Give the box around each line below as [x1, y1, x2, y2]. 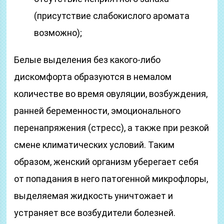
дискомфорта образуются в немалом [14, 71, 172, 82]
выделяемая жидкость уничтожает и [14, 190, 173, 201]
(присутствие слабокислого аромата [34, 10, 190, 21]
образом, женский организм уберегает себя [14, 156, 199, 167]
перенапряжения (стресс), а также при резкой [14, 122, 209, 133]
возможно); [34, 27, 82, 38]
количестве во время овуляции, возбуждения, [14, 88, 208, 99]
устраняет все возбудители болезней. [14, 207, 176, 218]
